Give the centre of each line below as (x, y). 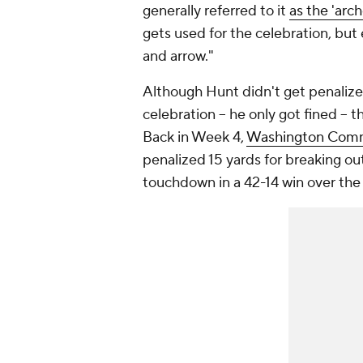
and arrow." (178, 57)
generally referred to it (216, 11)
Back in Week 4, (194, 138)
